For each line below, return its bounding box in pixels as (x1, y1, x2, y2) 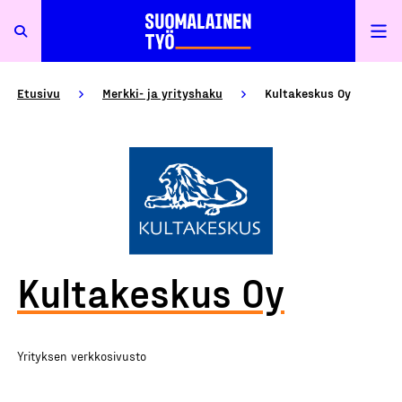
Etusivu (17, 85, 60, 100)
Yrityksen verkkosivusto (17, 348, 146, 363)
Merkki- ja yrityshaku (102, 85, 223, 100)
